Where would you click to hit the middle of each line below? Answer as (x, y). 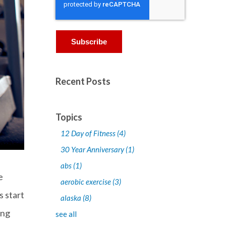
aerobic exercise (86, 182)
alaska (71, 198)
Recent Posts (83, 81)
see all (66, 214)
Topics (69, 117)
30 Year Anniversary (93, 150)
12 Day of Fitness (89, 133)
